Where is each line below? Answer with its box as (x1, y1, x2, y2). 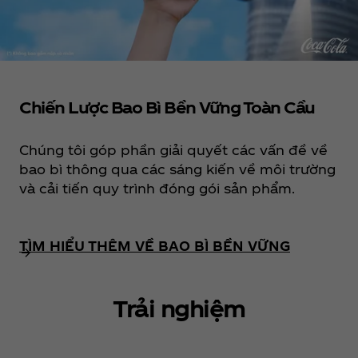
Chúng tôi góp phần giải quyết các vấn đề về (19, 141, 328, 157)
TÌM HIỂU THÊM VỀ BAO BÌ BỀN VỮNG (19, 237, 290, 253)
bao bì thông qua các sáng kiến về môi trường (19, 161, 336, 177)
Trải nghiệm (113, 293, 245, 321)
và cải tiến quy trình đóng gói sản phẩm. (19, 180, 295, 196)
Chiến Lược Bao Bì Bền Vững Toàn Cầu (19, 97, 315, 117)
